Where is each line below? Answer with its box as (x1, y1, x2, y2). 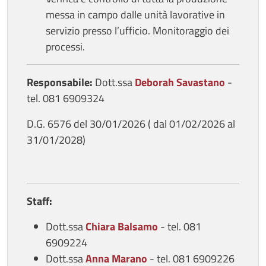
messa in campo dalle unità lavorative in (46, 6, 225, 23)
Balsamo (118, 218, 158, 235)
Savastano (176, 74, 225, 90)
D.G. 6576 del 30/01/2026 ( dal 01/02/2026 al (27, 115, 235, 132)
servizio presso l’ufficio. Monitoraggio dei (46, 22, 229, 39)
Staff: (27, 192, 52, 209)
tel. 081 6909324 (27, 90, 104, 106)
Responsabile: (27, 74, 95, 90)
